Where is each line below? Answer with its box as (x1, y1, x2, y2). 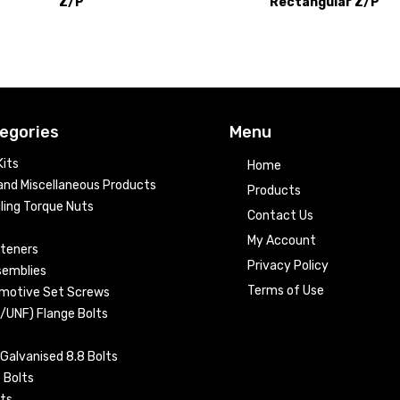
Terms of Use (247, 283, 325, 299)
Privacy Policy (247, 258, 329, 274)
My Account (247, 233, 317, 249)
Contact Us (247, 208, 314, 224)
